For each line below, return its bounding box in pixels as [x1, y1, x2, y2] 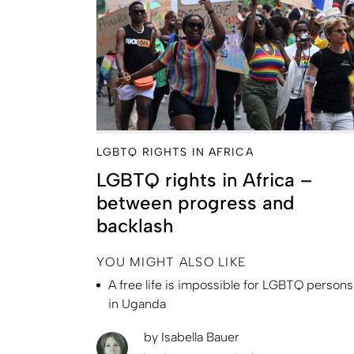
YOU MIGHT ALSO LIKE [96, 254, 247, 269]
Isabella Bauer [158, 329, 239, 345]
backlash [96, 213, 174, 237]
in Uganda [108, 296, 166, 311]
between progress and [96, 190, 295, 214]
